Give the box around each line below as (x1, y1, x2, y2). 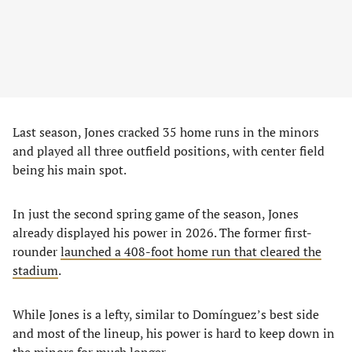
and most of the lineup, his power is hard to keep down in (13, 324, 335, 342)
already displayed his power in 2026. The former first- (13, 224, 312, 241)
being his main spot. (13, 161, 126, 178)
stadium (13, 262, 58, 279)
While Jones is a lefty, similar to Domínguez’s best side (13, 306, 319, 323)
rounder (13, 243, 60, 260)
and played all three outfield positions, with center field (13, 142, 324, 159)
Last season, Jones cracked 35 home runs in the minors (13, 123, 319, 141)
